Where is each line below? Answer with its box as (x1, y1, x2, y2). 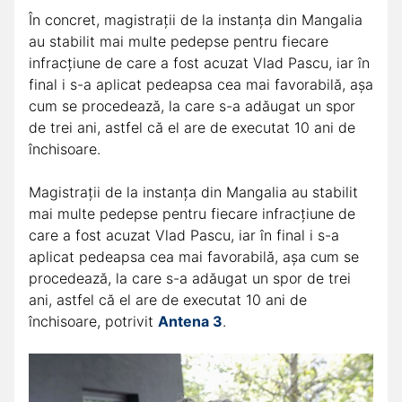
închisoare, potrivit (29, 311, 158, 330)
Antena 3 (158, 311, 223, 330)
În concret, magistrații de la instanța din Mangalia (29, 10, 363, 29)
